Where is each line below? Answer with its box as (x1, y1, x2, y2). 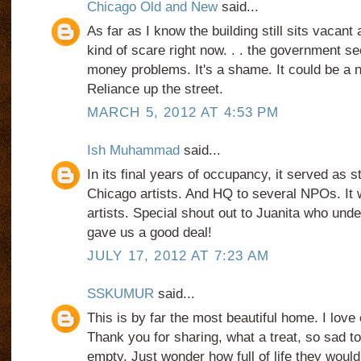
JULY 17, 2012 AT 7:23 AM (86, 248, 270, 264)
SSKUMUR (86, 286, 154, 302)
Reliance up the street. (86, 81, 223, 98)
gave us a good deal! (86, 225, 212, 241)
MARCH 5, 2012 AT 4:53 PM (86, 105, 280, 121)
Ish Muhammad (86, 143, 180, 159)
